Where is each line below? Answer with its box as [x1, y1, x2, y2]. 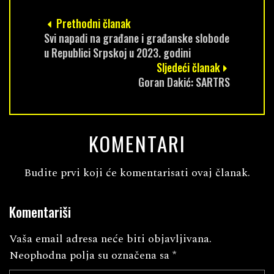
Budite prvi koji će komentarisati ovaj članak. [24, 164, 250, 181]
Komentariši [9, 201, 71, 221]
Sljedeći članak [157, 59, 220, 75]
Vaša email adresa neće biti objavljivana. [9, 230, 212, 247]
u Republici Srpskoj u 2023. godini [44, 44, 191, 61]
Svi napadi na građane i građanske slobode [44, 29, 229, 46]
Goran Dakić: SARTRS [138, 73, 230, 90]
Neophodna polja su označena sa [9, 246, 172, 264]
